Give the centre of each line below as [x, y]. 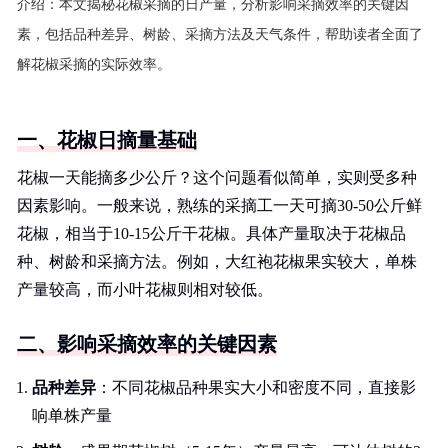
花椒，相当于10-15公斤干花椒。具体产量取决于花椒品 [211, 233]
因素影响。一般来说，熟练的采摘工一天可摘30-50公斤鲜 [219, 205]
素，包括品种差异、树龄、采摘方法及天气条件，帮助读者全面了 [220, 34]
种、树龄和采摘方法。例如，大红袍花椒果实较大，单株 [217, 261]
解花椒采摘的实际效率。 [94, 64]
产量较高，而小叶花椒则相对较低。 [145, 289]
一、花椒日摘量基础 [107, 140]
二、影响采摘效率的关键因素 [147, 344]
